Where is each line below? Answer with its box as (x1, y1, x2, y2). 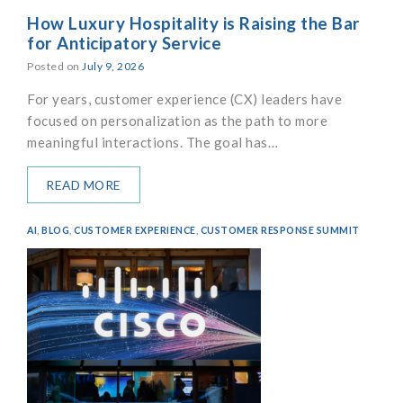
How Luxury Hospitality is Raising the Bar (27, 12, 361, 33)
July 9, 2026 (82, 59, 144, 74)
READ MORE (46, 177, 121, 193)
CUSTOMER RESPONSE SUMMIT (200, 225, 360, 237)
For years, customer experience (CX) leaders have (27, 91, 342, 108)
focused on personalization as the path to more (27, 112, 327, 130)
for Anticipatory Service (27, 31, 221, 53)
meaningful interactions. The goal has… (27, 134, 278, 151)
